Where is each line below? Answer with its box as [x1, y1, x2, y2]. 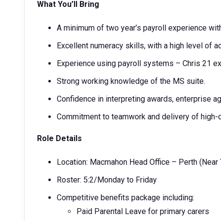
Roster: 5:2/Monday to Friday [57, 175, 157, 184]
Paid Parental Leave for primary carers [76, 207, 211, 216]
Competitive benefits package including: [57, 193, 194, 202]
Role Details [37, 134, 82, 143]
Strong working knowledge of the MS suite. [57, 76, 205, 86]
